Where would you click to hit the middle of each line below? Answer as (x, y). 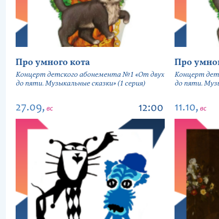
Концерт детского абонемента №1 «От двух (90, 75)
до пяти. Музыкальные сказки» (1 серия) (80, 84)
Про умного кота (53, 63)
